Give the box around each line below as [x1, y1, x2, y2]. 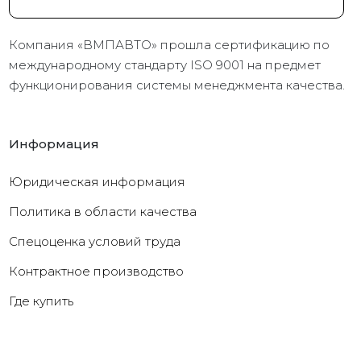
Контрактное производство [9, 263, 185, 279]
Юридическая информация [9, 173, 186, 189]
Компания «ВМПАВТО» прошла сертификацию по [9, 36, 330, 52]
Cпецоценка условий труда [9, 233, 181, 249]
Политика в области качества [9, 203, 197, 219]
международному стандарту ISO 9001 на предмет [9, 56, 322, 73]
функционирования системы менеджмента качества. [9, 77, 346, 93]
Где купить [9, 293, 74, 309]
